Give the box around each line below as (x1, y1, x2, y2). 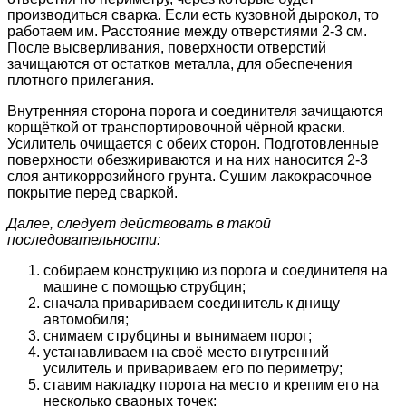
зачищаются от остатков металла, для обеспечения (7, 56, 353, 72)
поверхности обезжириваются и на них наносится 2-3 (7, 152, 368, 168)
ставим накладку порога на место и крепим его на (43, 377, 379, 392)
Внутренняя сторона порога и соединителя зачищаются (7, 103, 383, 119)
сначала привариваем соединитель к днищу (43, 295, 340, 311)
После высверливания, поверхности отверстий (7, 40, 326, 55)
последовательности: (7, 232, 160, 247)
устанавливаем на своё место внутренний (43, 344, 329, 360)
